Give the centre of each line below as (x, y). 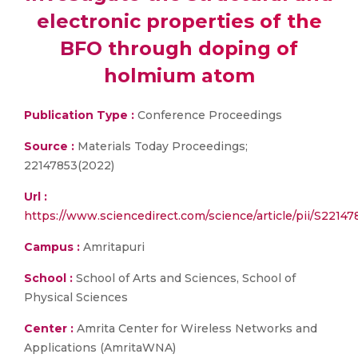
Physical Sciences (76, 297)
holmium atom (179, 76)
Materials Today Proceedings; (161, 146)
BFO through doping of (179, 48)
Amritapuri (112, 247)
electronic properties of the (179, 21)
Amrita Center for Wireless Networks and (195, 328)
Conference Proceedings (208, 115)
